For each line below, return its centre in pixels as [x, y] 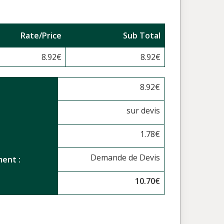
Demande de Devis [125, 157]
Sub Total [142, 35]
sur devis [143, 110]
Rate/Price [41, 35]
